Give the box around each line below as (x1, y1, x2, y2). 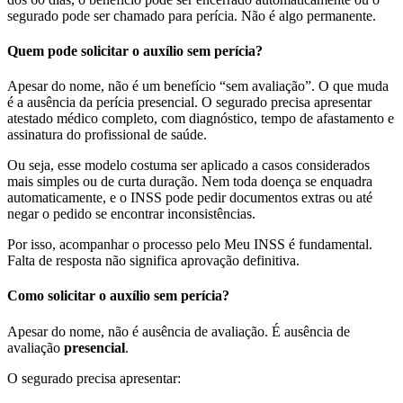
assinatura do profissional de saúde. (7, 127, 207, 143)
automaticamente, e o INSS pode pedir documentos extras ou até (7, 190, 372, 206)
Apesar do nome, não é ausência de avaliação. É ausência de (7, 323, 350, 339)
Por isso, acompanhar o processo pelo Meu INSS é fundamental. (7, 237, 372, 253)
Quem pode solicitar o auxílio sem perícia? (7, 42, 263, 58)
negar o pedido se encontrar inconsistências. (7, 206, 255, 222)
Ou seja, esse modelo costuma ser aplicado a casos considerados (7, 157, 370, 174)
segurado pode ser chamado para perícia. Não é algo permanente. (7, 7, 376, 23)
